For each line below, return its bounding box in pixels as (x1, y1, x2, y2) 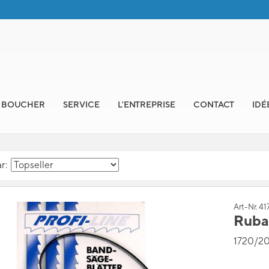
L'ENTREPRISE (117, 100, 175, 109)
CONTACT (193, 100, 235, 109)
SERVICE (63, 100, 100, 109)
